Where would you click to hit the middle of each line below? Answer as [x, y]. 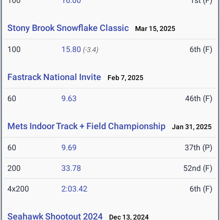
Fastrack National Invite [54, 77]
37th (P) [199, 148]
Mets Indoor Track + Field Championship [86, 126]
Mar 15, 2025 [153, 29]
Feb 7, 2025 [123, 78]
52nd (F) [198, 168]
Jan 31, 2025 [190, 127]
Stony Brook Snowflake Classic [68, 28]
